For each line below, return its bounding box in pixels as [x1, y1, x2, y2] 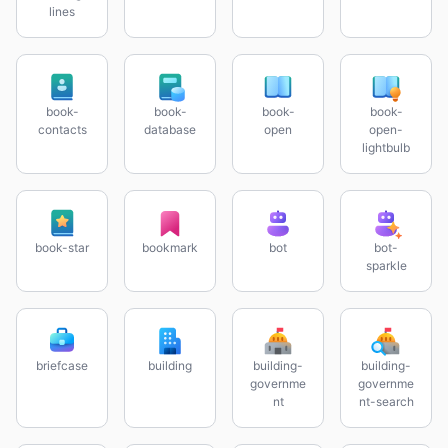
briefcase [36, 358, 88, 373]
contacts [37, 122, 87, 137]
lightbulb [362, 140, 410, 155]
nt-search [358, 394, 414, 409]
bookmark [142, 240, 198, 255]
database [144, 122, 196, 137]
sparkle [365, 258, 407, 273]
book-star [35, 240, 89, 255]
